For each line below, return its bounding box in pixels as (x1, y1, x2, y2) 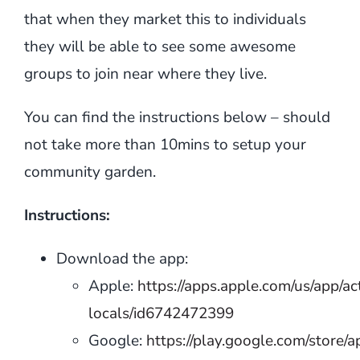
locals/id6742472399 (88, 303, 234, 324)
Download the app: (55, 248, 188, 269)
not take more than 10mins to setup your (23, 134, 306, 155)
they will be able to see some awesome (23, 36, 296, 57)
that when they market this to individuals (23, 9, 306, 30)
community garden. (23, 162, 156, 182)
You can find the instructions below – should (23, 107, 330, 128)
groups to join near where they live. (23, 63, 267, 84)
